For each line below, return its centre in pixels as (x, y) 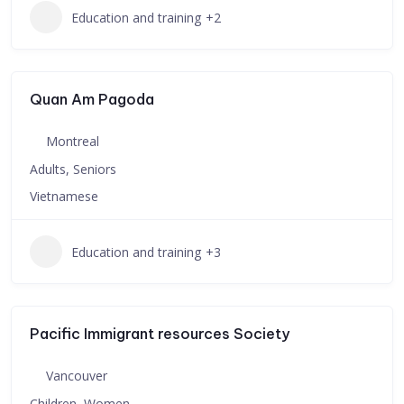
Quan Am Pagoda (92, 99)
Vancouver (77, 376)
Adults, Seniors (73, 169)
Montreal (73, 141)
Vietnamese (64, 196)
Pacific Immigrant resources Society (160, 334)
